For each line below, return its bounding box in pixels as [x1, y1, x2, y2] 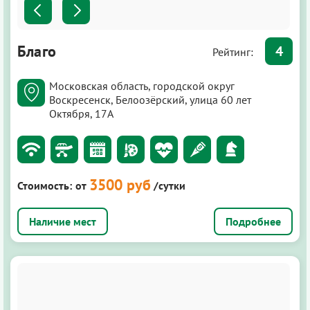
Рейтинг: [212, 44, 256, 59]
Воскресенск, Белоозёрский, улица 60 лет [49, 92, 251, 107]
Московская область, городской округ [49, 78, 235, 93]
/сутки [154, 178, 185, 192]
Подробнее [226, 214, 281, 228]
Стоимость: [17, 178, 72, 192]
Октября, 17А [49, 106, 113, 120]
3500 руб [89, 174, 151, 194]
